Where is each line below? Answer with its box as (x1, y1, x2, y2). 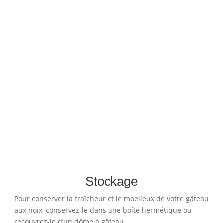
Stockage (85, 174, 138, 189)
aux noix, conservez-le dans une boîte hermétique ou (14, 205, 192, 215)
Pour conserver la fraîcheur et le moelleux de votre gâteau (14, 194, 209, 204)
